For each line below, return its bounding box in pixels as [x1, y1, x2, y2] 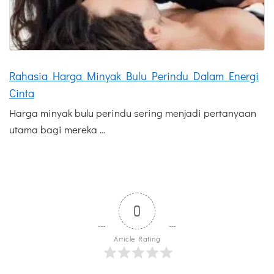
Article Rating [114, 233, 160, 243]
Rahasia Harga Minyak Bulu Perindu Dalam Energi [9, 68, 259, 83]
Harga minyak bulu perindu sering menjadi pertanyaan [9, 105, 256, 120]
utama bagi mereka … [9, 122, 106, 136]
